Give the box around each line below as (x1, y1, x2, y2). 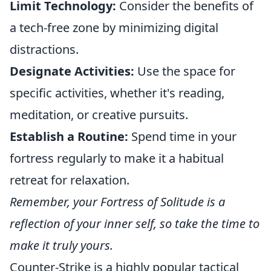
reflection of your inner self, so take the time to (10, 215, 260, 232)
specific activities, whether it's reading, (10, 84, 224, 101)
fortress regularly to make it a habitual (10, 149, 224, 166)
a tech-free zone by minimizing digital (10, 19, 218, 36)
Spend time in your (128, 128, 237, 145)
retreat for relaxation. (10, 171, 129, 188)
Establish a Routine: (10, 128, 128, 145)
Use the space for (134, 62, 235, 79)
